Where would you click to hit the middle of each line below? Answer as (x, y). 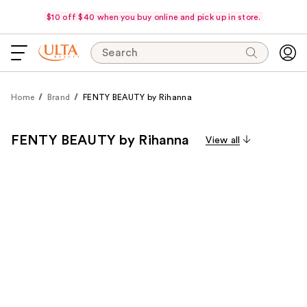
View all (223, 140)
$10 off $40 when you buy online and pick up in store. (153, 17)
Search (120, 53)
